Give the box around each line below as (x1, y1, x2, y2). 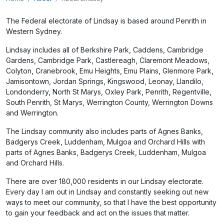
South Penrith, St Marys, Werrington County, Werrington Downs (6, 98, 213, 106)
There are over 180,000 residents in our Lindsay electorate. (6, 177, 203, 185)
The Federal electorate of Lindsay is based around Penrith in (6, 16, 206, 25)
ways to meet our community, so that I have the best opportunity (6, 198, 216, 206)
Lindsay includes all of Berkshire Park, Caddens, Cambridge (6, 45, 203, 54)
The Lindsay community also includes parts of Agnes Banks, (6, 127, 203, 135)
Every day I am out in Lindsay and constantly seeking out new (6, 187, 208, 196)
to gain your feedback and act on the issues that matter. (6, 208, 189, 217)
